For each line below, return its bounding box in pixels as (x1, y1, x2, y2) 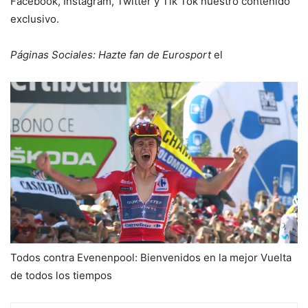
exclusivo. (10, 12, 59, 25)
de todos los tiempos (10, 269, 112, 283)
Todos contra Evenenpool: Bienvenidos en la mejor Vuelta (10, 251, 291, 265)
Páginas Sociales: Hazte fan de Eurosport (10, 47, 214, 61)
